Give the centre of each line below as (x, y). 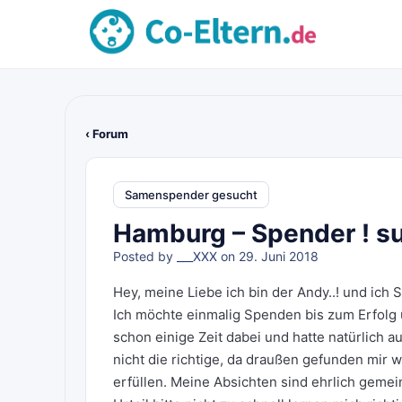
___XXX (197, 256)
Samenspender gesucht (191, 194)
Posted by (145, 256)
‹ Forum (107, 134)
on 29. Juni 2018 (268, 256)
